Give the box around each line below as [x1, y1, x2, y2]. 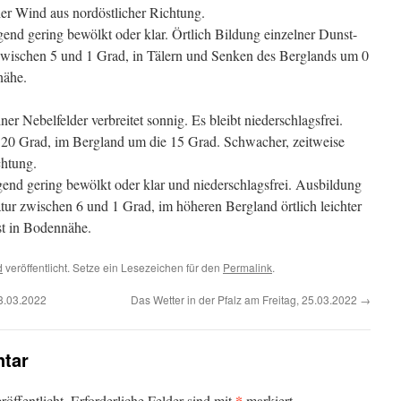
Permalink [223, 260, 272, 275]
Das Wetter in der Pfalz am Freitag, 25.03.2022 [131, 292, 360, 307]
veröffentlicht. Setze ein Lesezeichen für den [3, 260, 223, 275]
